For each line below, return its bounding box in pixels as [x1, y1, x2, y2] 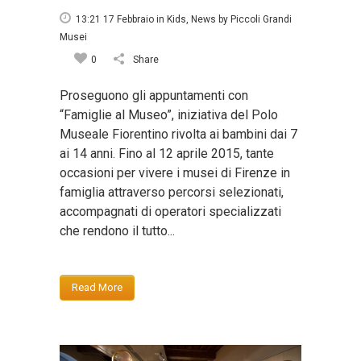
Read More [72, 281, 122, 294]
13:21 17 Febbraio [76, 14, 154, 26]
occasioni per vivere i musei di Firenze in [60, 165, 290, 181]
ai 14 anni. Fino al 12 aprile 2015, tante [60, 146, 274, 162]
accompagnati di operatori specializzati [60, 204, 281, 220]
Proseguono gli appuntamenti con [60, 88, 248, 104]
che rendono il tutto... [60, 223, 175, 239]
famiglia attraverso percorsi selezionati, [60, 185, 284, 201]
